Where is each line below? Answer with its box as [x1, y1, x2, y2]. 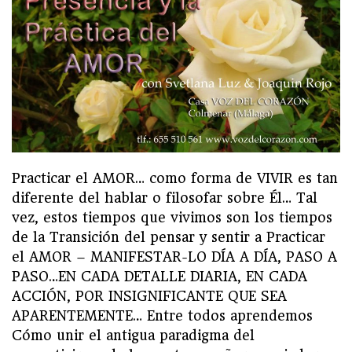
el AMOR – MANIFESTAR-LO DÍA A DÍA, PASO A [12, 248, 337, 265]
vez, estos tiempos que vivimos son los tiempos [12, 209, 332, 225]
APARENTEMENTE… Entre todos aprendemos [12, 307, 313, 324]
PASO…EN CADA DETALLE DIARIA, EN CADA [12, 268, 307, 284]
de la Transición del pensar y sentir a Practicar [12, 229, 325, 245]
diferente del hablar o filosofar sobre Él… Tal [12, 189, 317, 206]
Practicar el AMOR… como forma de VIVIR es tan [12, 170, 338, 186]
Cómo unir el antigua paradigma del [12, 327, 255, 343]
